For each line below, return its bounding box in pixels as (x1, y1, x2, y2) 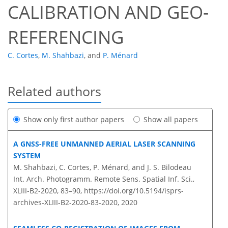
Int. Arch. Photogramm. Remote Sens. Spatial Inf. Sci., (13, 174, 194, 184)
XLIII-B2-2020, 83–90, (13, 186, 84, 196)
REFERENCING (8, 25, 124, 49)
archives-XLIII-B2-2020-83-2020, (13, 197, 119, 208)
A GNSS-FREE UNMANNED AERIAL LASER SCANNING (13, 139, 195, 149)
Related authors (8, 82, 101, 100)
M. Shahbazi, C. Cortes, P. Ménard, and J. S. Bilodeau (13, 162, 191, 173)
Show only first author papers (23, 115, 124, 125)
